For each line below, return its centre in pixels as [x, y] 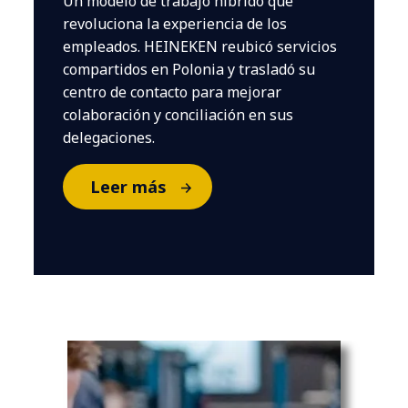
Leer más [128, 187]
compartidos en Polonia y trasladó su [189, 70]
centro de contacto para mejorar [173, 92]
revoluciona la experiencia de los [175, 24]
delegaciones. [109, 138]
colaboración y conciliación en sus [178, 115]
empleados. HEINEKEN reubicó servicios [200, 47]
